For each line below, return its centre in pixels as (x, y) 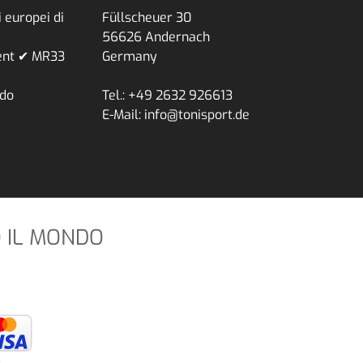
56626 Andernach (156, 37)
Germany (130, 57)
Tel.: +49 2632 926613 (167, 96)
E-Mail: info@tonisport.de (176, 115)
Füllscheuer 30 (147, 18)
